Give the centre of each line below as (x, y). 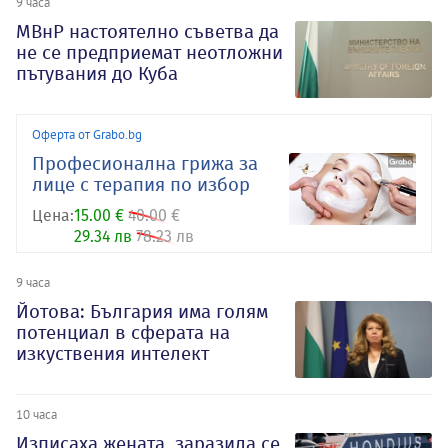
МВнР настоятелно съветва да (147, 31)
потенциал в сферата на (123, 332)
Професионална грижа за (145, 163)
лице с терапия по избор (141, 184)
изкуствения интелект (112, 353)
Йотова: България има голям (142, 311)
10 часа (36, 413)
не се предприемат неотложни (149, 52)
